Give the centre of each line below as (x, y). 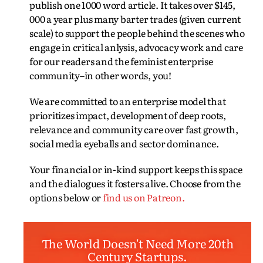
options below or (66, 197)
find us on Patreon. (144, 197)
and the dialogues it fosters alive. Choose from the (135, 183)
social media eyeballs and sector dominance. (124, 143)
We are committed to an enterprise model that (128, 101)
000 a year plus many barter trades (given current (135, 19)
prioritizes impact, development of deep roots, (128, 115)
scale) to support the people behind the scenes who (137, 33)
